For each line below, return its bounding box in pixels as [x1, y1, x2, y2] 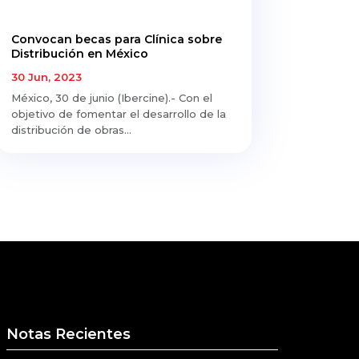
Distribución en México [10, 46, 148, 61]
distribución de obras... [10, 123, 131, 136]
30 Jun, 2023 [10, 70, 82, 83]
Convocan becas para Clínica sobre [10, 31, 222, 46]
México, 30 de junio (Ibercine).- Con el [10, 91, 212, 104]
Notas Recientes [6, 325, 131, 344]
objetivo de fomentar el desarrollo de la [10, 107, 226, 120]
